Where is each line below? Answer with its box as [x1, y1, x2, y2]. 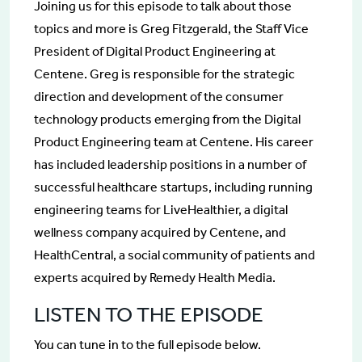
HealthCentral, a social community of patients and [34, 246, 315, 263]
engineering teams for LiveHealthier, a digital [34, 201, 288, 217]
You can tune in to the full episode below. [34, 336, 261, 352]
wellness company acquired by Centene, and [34, 224, 286, 240]
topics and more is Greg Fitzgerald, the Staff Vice [34, 20, 309, 36]
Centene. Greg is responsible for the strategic [34, 65, 295, 82]
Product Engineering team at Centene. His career [34, 133, 314, 149]
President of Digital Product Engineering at [34, 43, 276, 59]
